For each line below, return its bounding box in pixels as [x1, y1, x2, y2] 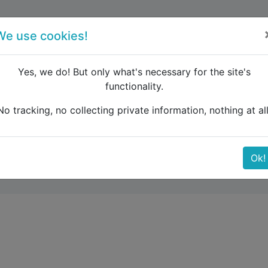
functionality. [105, 80, 163, 92]
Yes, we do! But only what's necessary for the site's [17, 66, 251, 78]
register [214, 26, 249, 38]
